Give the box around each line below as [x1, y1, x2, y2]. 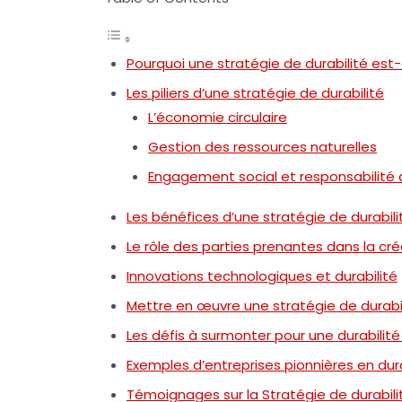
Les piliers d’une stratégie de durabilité [127, 83, 384, 102]
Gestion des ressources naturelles [148, 137, 377, 156]
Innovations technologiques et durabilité [127, 267, 398, 285]
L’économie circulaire [148, 108, 287, 127]
